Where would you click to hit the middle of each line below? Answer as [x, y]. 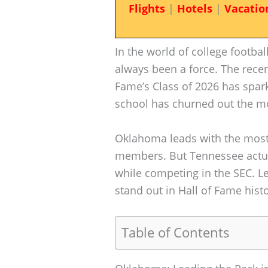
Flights [147, 8]
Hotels [194, 8]
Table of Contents [176, 233]
